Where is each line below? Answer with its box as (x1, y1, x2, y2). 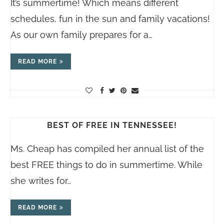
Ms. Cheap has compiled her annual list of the (10, 143, 204, 154)
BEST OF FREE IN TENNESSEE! (47, 120, 177, 130)
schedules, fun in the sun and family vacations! (10, 13, 210, 24)
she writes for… (10, 175, 71, 186)
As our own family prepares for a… (10, 29, 152, 40)
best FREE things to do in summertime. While (10, 159, 202, 170)
